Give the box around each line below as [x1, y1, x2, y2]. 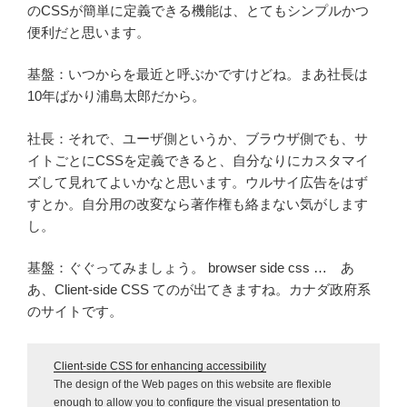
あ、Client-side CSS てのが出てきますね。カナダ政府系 [27, 282, 371, 298]
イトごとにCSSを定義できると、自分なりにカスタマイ [27, 152, 369, 168]
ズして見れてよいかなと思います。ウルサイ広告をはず [27, 174, 368, 190]
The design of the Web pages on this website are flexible [53, 377, 332, 391]
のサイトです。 [27, 303, 123, 320]
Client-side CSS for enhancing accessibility [53, 359, 266, 372]
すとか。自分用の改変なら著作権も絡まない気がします [27, 195, 368, 212]
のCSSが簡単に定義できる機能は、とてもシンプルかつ [27, 2, 369, 18]
